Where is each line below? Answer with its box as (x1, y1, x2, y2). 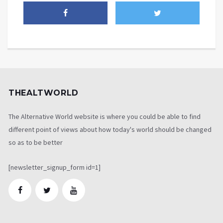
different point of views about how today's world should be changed (8, 124, 212, 134)
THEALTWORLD (8, 88, 79, 98)
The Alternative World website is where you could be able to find (8, 111, 201, 121)
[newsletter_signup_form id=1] (8, 162, 101, 172)
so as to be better (8, 137, 63, 147)
